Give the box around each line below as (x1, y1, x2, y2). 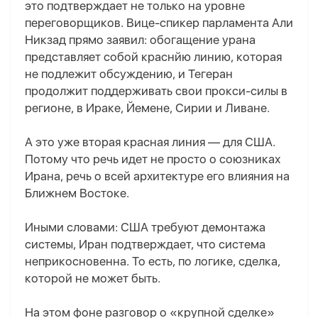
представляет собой (25, 50, 141, 65)
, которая (231, 50, 282, 65)
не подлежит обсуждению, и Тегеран (25, 67, 233, 82)
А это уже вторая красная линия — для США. (25, 135, 275, 150)
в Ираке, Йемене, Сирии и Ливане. (74, 101, 270, 116)
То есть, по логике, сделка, (132, 254, 280, 269)
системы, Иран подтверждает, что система (25, 237, 265, 252)
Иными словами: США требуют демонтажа (25, 220, 265, 235)
